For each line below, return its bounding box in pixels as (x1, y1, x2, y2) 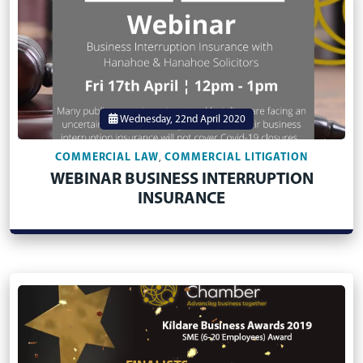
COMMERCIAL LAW (54, 152, 160, 163)
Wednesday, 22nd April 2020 (117, 114, 246, 125)
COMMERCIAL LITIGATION (164, 152, 309, 163)
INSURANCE (138, 190, 225, 207)
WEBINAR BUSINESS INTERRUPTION (49, 171, 314, 188)
